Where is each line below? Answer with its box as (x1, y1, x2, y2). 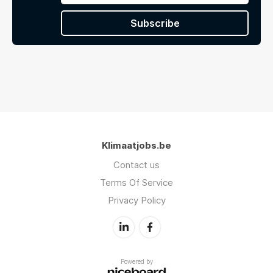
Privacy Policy (107, 194, 166, 206)
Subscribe (130, 16, 180, 29)
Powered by (120, 257, 153, 265)
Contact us (113, 158, 160, 171)
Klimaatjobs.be (102, 139, 171, 151)
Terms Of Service (100, 176, 173, 188)
